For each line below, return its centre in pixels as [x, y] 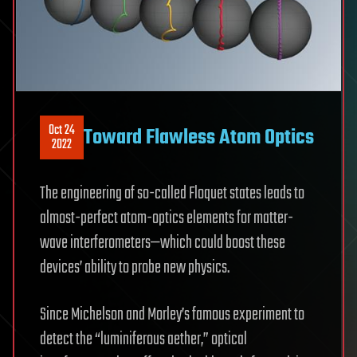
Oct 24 [62, 130]
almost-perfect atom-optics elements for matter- [167, 218]
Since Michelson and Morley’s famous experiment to [172, 315]
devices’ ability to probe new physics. [135, 268]
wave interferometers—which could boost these [163, 243]
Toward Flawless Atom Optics [199, 137]
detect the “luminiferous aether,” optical [143, 339]
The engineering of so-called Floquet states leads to [172, 194]
